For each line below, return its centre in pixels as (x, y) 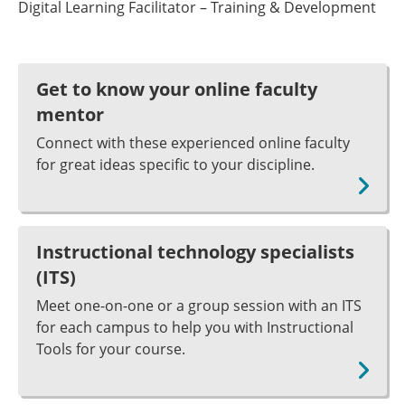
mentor (70, 114)
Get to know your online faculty (177, 89)
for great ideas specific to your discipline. (175, 165)
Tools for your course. (111, 349)
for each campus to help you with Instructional (195, 327)
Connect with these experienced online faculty (193, 143)
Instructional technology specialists (195, 252)
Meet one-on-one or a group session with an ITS (199, 306)
